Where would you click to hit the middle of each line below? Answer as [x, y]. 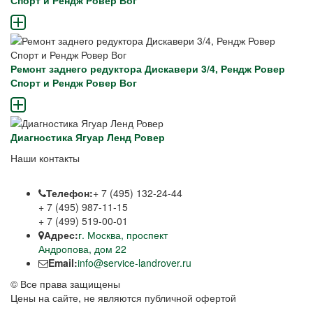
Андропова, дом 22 [82, 249]
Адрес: [61, 235]
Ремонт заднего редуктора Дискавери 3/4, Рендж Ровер [148, 69]
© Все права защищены [65, 284]
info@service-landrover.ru [134, 263]
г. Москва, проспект [123, 235]
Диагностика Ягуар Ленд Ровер [88, 137]
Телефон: [70, 193]
